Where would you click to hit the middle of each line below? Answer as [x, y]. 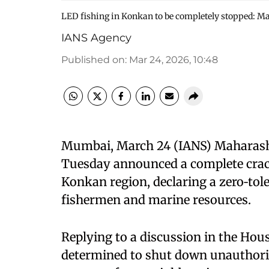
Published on [93, 60]
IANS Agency [96, 38]
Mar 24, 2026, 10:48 [174, 60]
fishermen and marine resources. [156, 200]
